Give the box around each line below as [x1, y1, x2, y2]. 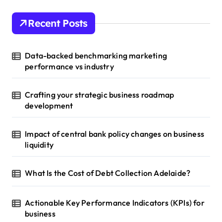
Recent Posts [28, 17, 88, 30]
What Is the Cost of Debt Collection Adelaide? [25, 168, 191, 178]
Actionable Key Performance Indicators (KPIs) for [25, 198, 205, 208]
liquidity [25, 140, 54, 150]
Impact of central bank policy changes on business [25, 129, 205, 139]
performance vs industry [25, 61, 114, 72]
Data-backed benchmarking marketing [25, 51, 167, 61]
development [25, 101, 73, 111]
